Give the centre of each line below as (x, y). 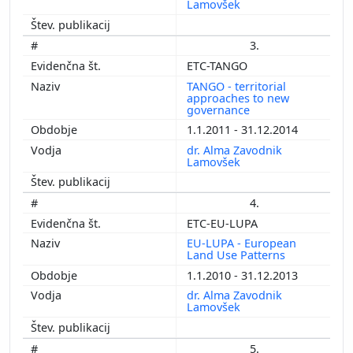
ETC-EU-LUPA (224, 223)
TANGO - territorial (236, 86)
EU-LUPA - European (242, 243)
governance (220, 110)
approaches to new (238, 98)
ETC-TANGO (219, 65)
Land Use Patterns (238, 255)
